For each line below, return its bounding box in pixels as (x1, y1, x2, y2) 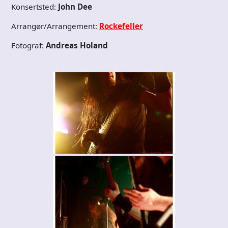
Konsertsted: (11, 2, 58, 12)
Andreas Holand (46, 40, 108, 50)
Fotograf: (11, 40, 46, 50)
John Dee (58, 2, 92, 12)
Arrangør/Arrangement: (11, 21, 99, 31)
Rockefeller (99, 21, 143, 31)
